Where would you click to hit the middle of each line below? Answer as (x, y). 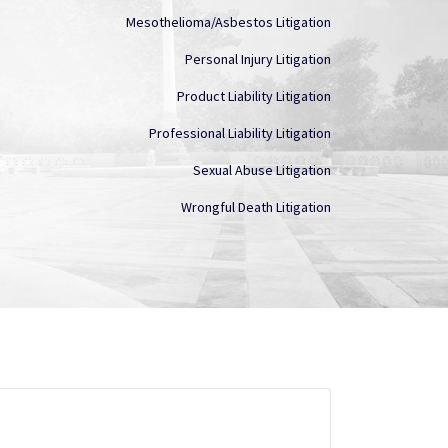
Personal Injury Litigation (258, 58)
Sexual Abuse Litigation (262, 169)
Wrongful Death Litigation (256, 206)
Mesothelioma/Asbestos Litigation (228, 21)
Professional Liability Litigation (240, 132)
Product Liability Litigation (254, 95)
